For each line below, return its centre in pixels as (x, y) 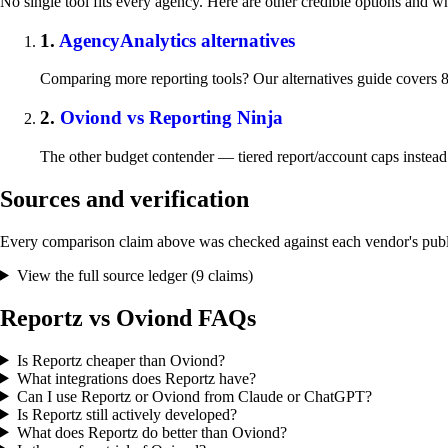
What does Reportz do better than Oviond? (151, 432)
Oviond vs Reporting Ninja (171, 118)
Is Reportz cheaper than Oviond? (120, 360)
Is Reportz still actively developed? (126, 414)
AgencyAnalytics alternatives (177, 40)
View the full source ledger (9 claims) (134, 275)
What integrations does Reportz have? (136, 378)
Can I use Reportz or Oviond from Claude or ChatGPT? (194, 396)
